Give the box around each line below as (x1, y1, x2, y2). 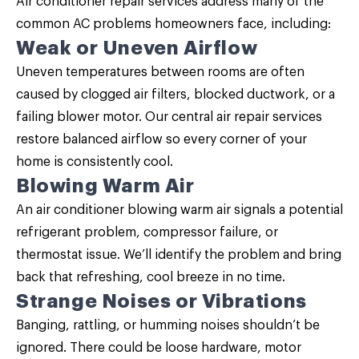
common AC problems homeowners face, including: (16, 18, 331, 30)
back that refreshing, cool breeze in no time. (16, 271, 285, 284)
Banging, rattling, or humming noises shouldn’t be (16, 319, 320, 332)
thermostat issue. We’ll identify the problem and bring (16, 248, 341, 261)
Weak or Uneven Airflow (16, 38, 258, 58)
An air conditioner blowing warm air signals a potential (16, 204, 343, 216)
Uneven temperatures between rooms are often (16, 66, 305, 79)
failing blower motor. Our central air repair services (16, 111, 322, 123)
